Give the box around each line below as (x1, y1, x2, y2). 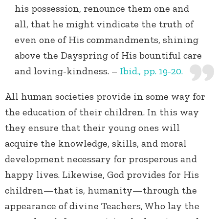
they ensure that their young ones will (5, 122, 180, 134)
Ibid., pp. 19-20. (120, 65, 183, 77)
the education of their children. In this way (5, 106, 199, 118)
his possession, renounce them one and (15, 2, 189, 15)
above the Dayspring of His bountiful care (15, 49, 202, 62)
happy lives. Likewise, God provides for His (5, 169, 199, 181)
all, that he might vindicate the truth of (15, 18, 194, 30)
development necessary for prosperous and (5, 153, 197, 165)
